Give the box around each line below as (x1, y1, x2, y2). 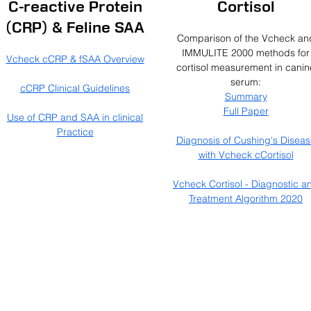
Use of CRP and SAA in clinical (7, 111, 143, 124)
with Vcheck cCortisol (198, 149, 294, 161)
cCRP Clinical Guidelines (20, 82, 130, 94)
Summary (224, 90, 267, 103)
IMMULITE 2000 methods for (182, 47, 310, 59)
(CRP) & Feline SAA (6, 22, 144, 36)
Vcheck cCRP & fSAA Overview (6, 53, 144, 65)
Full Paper (223, 105, 269, 117)
